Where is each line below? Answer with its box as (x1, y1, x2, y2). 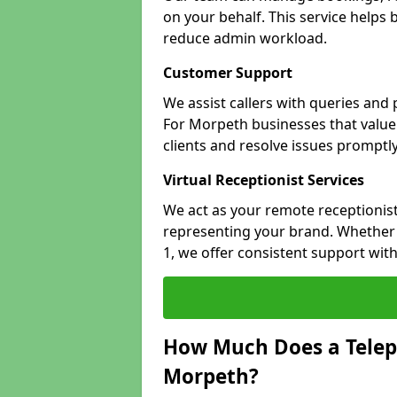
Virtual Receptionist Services (163, 170, 364, 190)
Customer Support (163, 63, 292, 82)
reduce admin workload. (163, 28, 327, 48)
